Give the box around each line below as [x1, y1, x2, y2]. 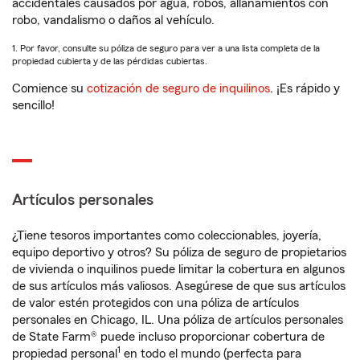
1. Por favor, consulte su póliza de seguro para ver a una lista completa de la [12, 43, 320, 53]
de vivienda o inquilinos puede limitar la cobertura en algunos [12, 263, 345, 276]
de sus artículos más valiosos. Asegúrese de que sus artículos [12, 280, 346, 292]
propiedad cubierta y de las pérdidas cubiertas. [12, 56, 207, 66]
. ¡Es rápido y [270, 82, 340, 95]
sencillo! [12, 99, 55, 112]
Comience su [12, 82, 87, 95]
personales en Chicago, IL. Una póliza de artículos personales [12, 313, 343, 326]
